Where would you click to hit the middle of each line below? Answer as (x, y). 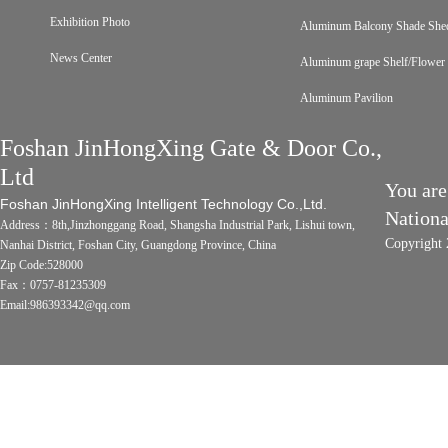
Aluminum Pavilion (346, 98)
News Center (81, 58)
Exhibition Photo (90, 22)
